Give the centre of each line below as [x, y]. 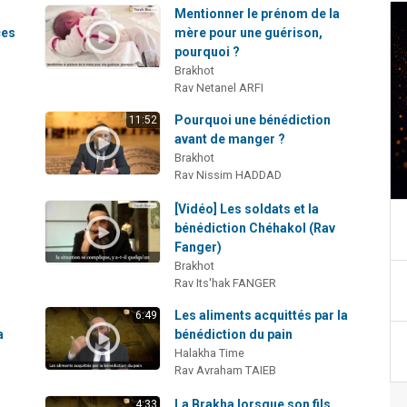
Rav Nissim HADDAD [228, 174]
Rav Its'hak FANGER [226, 283]
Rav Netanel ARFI [219, 87]
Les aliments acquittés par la [262, 315]
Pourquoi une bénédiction [253, 119]
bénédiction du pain [234, 334]
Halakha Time [210, 352]
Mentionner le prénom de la [258, 13]
